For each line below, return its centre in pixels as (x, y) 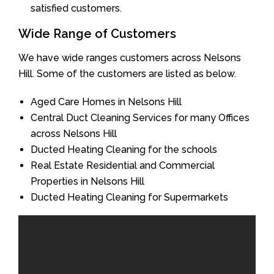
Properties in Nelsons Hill (87, 181)
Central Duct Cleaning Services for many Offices (140, 117)
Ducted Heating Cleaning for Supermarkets (129, 197)
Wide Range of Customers (97, 33)
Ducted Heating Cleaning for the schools (124, 149)
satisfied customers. (76, 8)
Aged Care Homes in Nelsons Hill (106, 102)
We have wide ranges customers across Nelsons (130, 57)
